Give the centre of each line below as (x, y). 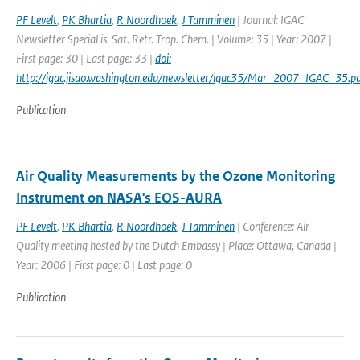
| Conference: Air (272, 226)
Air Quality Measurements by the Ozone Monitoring (176, 176)
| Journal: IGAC (269, 20)
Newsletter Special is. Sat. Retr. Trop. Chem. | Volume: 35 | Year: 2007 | (174, 39)
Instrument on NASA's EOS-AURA (119, 198)
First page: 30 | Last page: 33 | (86, 58)
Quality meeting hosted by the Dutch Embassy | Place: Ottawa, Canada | (176, 245)
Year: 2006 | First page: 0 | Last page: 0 (104, 265)
